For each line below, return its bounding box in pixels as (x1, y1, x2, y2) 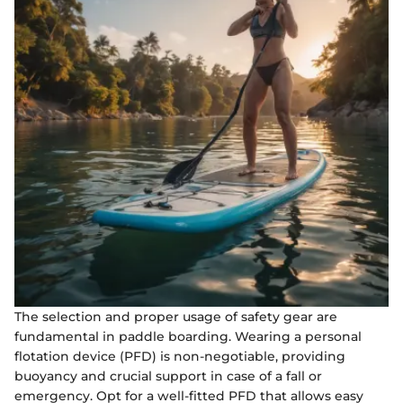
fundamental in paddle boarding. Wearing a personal (14, 328, 362, 345)
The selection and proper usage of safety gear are (14, 309, 337, 326)
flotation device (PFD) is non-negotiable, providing (14, 348, 345, 365)
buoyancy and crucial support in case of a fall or (14, 368, 322, 385)
